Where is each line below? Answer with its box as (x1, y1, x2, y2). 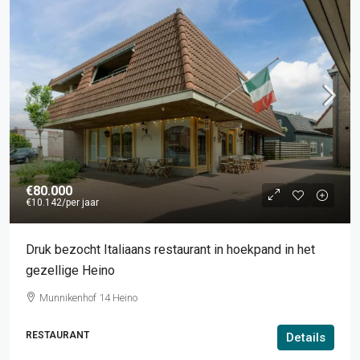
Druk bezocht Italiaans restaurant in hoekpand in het (26, 242, 315, 257)
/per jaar (62, 197, 99, 208)
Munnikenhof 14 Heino (39, 292, 137, 304)
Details (286, 330, 325, 345)
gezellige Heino (26, 263, 115, 278)
